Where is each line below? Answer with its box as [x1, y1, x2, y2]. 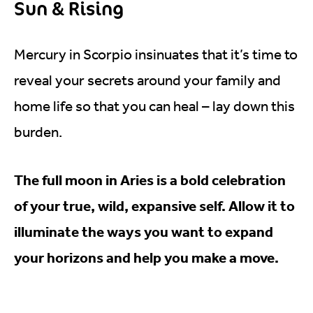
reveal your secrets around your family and [14, 71, 281, 89]
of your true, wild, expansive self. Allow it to [14, 196, 295, 214]
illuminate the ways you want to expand [14, 222, 273, 240]
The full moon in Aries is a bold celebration [14, 170, 286, 189]
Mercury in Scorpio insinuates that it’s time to [14, 45, 298, 63]
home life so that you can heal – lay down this [14, 97, 295, 115]
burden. [14, 123, 62, 140]
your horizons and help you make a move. [14, 248, 279, 266]
